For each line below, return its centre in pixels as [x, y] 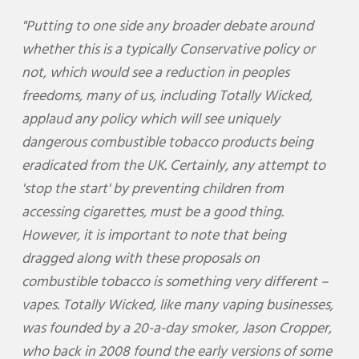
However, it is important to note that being [153, 236]
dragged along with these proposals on [140, 259]
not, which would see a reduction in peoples [155, 73]
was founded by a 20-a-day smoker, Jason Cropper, [176, 329]
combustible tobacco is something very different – [175, 282]
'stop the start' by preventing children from [152, 189]
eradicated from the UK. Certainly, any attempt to [173, 166]
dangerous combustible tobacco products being [167, 143]
